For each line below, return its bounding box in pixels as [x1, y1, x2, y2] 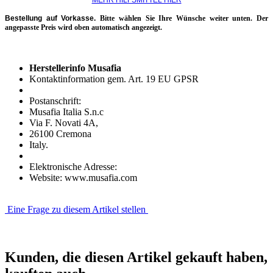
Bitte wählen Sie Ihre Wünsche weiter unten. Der [100, 14, 269, 23]
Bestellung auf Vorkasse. [5, 14, 101, 23]
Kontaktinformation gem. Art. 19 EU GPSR [29, 74, 199, 85]
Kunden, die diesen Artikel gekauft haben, [5, 249, 268, 266]
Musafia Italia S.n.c [29, 107, 104, 118]
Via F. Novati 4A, [29, 118, 98, 129]
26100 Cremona [29, 129, 91, 140]
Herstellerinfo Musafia [29, 63, 121, 74]
